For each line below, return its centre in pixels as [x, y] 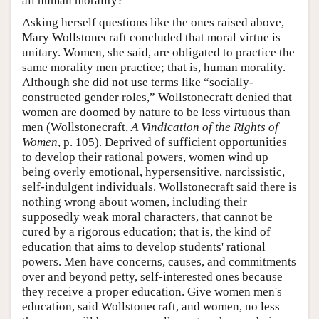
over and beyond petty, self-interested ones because [152, 276]
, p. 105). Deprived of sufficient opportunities [172, 142]
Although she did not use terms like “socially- [138, 82]
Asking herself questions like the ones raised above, [153, 22]
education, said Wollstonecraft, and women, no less [151, 306]
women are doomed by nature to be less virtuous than [156, 112]
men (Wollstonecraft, [77, 127]
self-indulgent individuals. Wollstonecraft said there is [159, 187]
